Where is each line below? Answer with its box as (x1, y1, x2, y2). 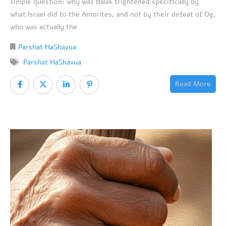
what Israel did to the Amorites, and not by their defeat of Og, (10, 10, 216, 20)
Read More (175, 79, 211, 89)
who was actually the (10, 22, 77, 32)
